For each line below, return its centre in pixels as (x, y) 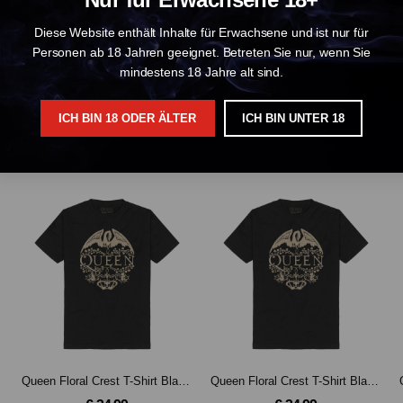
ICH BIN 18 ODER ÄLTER (128, 119)
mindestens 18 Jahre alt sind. (201, 72)
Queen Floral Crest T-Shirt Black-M (373, 381)
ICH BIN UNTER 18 (293, 119)
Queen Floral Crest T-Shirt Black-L (184, 381)
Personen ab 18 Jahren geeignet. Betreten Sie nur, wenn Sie (201, 53)
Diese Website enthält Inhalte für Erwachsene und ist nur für (201, 33)
